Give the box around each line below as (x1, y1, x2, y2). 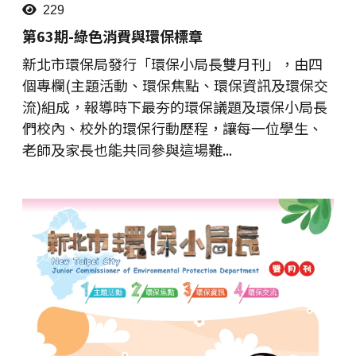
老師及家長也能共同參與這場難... (22, 138, 232, 160)
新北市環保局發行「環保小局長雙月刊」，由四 (22, 52, 323, 74)
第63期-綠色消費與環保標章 (22, 25, 203, 46)
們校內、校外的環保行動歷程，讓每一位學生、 (22, 117, 323, 138)
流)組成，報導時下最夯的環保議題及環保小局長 (22, 95, 327, 117)
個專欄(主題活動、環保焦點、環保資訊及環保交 (22, 74, 328, 95)
